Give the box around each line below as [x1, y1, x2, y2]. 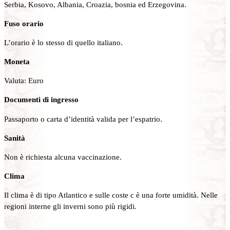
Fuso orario [4, 18, 44, 28]
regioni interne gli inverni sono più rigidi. [4, 202, 137, 211]
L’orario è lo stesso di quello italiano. [4, 37, 123, 47]
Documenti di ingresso [4, 95, 79, 104]
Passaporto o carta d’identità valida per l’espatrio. [4, 114, 162, 123]
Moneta [4, 57, 30, 66]
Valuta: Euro [4, 76, 44, 85]
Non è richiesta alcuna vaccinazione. [4, 152, 122, 162]
